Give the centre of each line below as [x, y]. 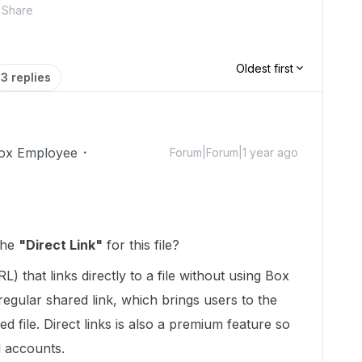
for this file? [143, 245]
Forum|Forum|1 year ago [234, 152]
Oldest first [265, 68]
